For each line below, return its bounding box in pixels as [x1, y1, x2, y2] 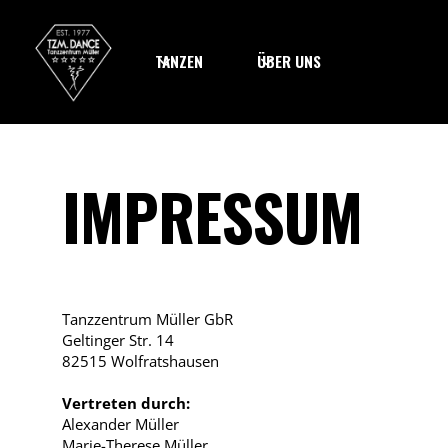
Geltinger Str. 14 [61, 328, 174, 351]
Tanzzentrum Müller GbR [61, 307, 233, 330]
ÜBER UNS [256, 50, 321, 73]
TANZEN [154, 50, 203, 73]
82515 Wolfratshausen [61, 349, 219, 372]
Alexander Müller [61, 412, 179, 435]
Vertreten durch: [61, 391, 190, 414]
